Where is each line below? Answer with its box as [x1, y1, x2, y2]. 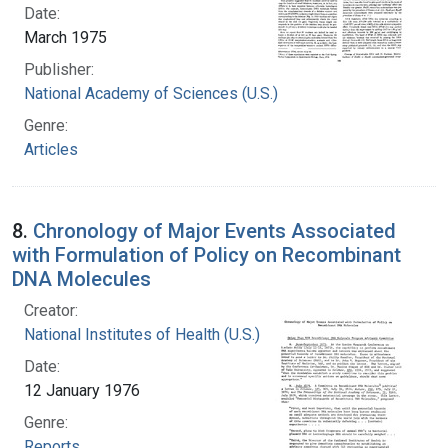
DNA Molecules [12, 266, 151, 291]
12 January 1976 [24, 380, 140, 400]
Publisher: [24, 59, 94, 79]
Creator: [24, 300, 78, 320]
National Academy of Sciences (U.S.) [24, 83, 278, 103]
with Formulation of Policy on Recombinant [12, 242, 401, 267]
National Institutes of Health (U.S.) [24, 324, 260, 344]
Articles [24, 139, 78, 159]
